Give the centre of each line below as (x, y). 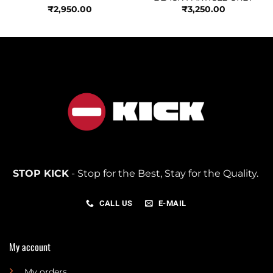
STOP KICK (41, 174)
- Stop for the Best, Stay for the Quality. (165, 174)
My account (30, 246)
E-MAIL (172, 204)
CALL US (116, 204)
